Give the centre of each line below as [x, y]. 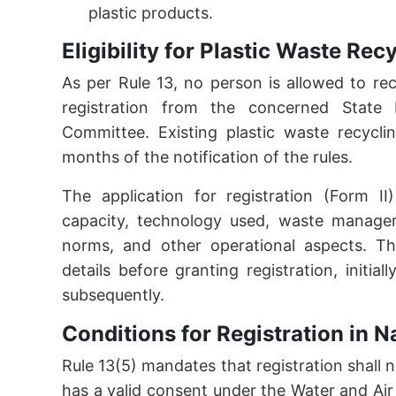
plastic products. [151, 13]
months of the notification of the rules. [207, 157]
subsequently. [113, 295]
